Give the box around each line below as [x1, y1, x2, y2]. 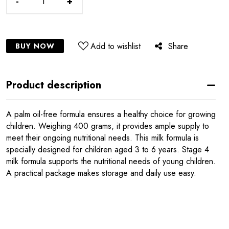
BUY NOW [15, 41, 55, 51]
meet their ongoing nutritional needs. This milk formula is [6, 132, 199, 144]
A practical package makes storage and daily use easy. [6, 167, 196, 179]
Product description [6, 78, 101, 93]
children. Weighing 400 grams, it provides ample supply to [6, 120, 209, 132]
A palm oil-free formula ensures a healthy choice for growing [6, 108, 216, 120]
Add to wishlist [90, 40, 141, 52]
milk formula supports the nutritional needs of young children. [6, 155, 216, 167]
